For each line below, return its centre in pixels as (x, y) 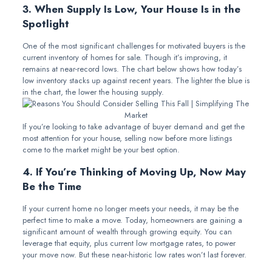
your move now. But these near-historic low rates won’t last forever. (134, 255)
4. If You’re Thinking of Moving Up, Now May (134, 172)
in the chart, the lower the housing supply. (93, 92)
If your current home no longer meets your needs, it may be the (130, 209)
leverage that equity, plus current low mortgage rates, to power (129, 243)
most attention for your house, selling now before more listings (127, 138)
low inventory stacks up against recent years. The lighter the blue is (136, 80)
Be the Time (52, 186)
